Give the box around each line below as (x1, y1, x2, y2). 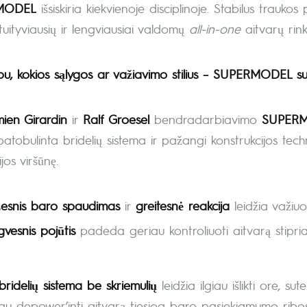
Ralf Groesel (83, 110, 149, 127)
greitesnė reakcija (136, 197, 230, 213)
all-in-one (189, 20, 241, 36)
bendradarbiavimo (149, 110, 262, 127)
